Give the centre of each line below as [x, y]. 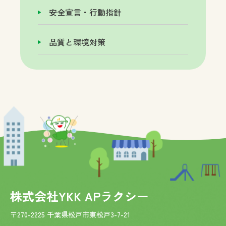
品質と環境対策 [77, 42]
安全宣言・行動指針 [85, 12]
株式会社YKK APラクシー [79, 196]
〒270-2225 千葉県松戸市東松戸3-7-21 [70, 215]
